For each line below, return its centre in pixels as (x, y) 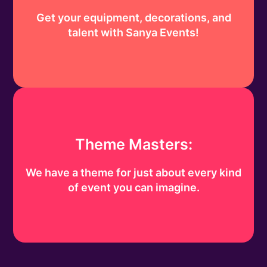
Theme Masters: (133, 145)
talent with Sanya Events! (133, 33)
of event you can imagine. (133, 188)
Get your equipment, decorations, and (133, 18)
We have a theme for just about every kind (133, 173)
